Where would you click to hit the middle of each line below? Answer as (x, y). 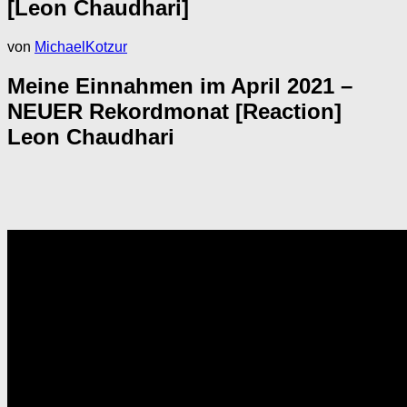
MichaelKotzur (81, 46)
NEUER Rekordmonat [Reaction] (174, 111)
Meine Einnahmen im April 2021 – (180, 85)
